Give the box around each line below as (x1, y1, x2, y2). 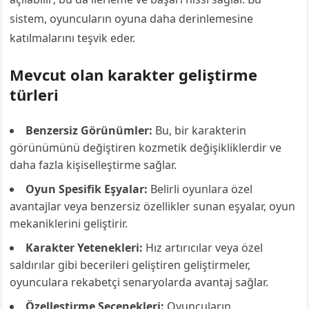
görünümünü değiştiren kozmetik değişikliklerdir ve (10, 139, 282, 155)
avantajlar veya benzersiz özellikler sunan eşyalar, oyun (10, 198, 296, 214)
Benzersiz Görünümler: (26, 122, 153, 138)
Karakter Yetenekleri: (26, 239, 143, 255)
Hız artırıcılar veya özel (143, 239, 263, 255)
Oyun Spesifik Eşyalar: (26, 181, 148, 197)
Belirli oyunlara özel (148, 181, 253, 197)
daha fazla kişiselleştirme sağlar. (10, 157, 177, 172)
